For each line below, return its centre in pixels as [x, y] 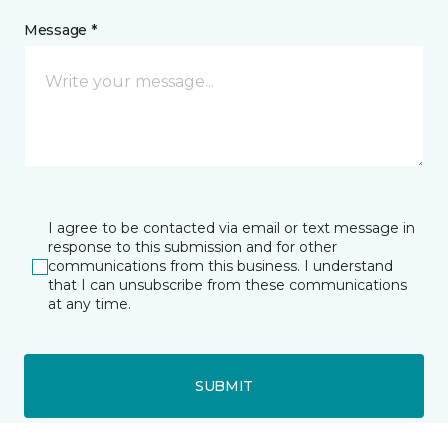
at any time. [89, 304]
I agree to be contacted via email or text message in [231, 228]
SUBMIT [224, 385]
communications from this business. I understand [220, 266]
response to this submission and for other [192, 247]
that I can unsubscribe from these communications [227, 285]
